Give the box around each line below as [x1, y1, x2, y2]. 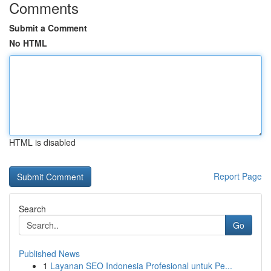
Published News [19, 247, 80, 260]
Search [19, 203, 46, 215]
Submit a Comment [9, 22, 87, 34]
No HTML [9, 37, 47, 49]
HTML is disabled [9, 136, 76, 148]
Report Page [214, 170, 262, 182]
